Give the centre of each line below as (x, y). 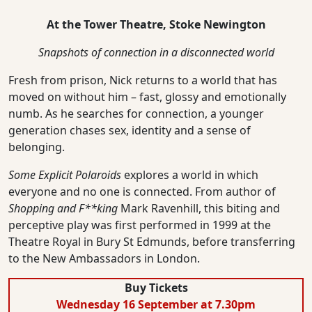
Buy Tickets (156, 287)
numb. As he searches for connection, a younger (136, 113)
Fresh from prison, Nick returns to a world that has (143, 80)
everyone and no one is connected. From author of (142, 191)
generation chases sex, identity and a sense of (130, 130)
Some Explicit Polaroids (65, 174)
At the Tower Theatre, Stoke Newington (156, 24)
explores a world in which (190, 174)
